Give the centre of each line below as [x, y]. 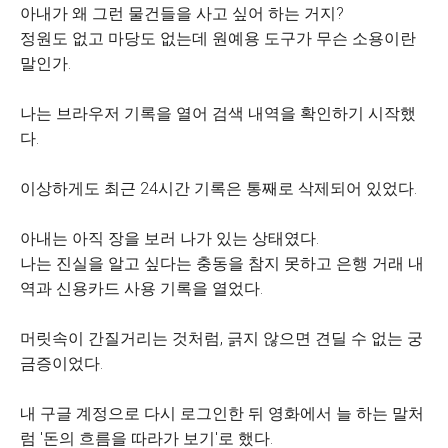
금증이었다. [61, 363]
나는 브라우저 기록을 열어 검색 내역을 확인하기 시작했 [218, 113]
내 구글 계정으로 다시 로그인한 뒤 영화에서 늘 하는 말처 [222, 413]
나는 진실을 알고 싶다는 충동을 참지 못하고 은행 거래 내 [222, 263]
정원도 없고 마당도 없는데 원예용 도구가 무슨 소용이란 [218, 38]
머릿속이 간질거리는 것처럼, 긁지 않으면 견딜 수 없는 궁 [221, 338]
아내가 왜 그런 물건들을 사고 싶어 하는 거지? [182, 13]
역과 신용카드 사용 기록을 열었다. [141, 288]
